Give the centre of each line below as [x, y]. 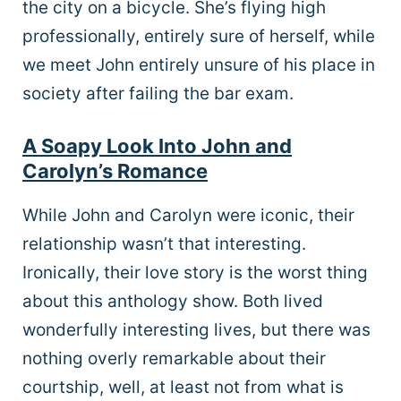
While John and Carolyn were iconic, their [188, 216]
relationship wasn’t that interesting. [164, 244]
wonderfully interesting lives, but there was [196, 330]
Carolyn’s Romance [115, 171]
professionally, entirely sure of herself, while [199, 36]
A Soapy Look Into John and [157, 146]
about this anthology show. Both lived [173, 302]
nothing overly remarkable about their [174, 359]
